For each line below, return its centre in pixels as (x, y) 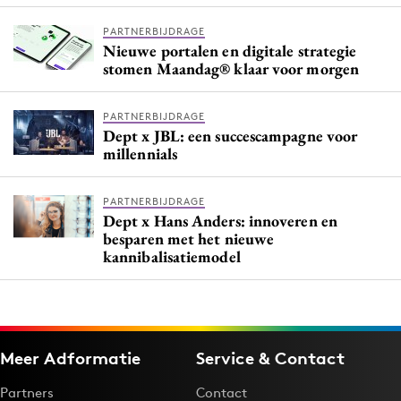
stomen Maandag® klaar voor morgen (231, 69)
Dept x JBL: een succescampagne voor (230, 136)
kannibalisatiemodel (172, 257)
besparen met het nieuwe (189, 239)
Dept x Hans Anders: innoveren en (220, 221)
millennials (140, 154)
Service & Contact (270, 358)
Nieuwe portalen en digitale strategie (230, 51)
